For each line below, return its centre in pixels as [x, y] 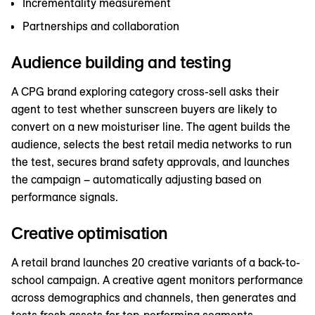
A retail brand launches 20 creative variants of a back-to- [156, 263]
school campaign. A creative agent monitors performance [157, 280]
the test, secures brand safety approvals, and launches [150, 162]
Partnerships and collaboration [101, 26]
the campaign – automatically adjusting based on [136, 180]
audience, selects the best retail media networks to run [152, 144]
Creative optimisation [90, 233]
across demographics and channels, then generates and [154, 298]
